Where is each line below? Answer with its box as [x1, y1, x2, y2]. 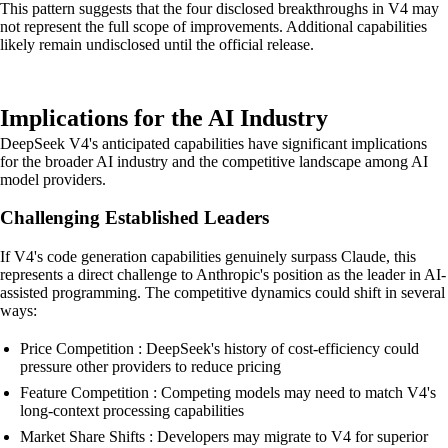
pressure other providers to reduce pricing [20, 358, 281, 376]
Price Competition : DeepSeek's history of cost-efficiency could [20, 340, 419, 358]
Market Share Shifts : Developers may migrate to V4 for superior [20, 428, 428, 446]
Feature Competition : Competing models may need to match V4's [20, 384, 436, 402]
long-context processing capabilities [20, 402, 244, 420]
